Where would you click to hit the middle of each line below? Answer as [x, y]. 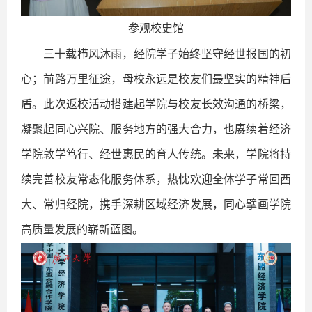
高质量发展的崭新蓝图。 [82, 230]
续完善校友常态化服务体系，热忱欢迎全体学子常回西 [156, 180]
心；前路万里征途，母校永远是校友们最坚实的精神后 [156, 79]
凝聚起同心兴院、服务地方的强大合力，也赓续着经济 [156, 130]
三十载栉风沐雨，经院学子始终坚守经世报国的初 [167, 54]
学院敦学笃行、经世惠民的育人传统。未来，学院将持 [156, 155]
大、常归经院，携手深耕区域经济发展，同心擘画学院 [156, 205]
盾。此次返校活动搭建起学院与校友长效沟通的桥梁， [156, 104]
